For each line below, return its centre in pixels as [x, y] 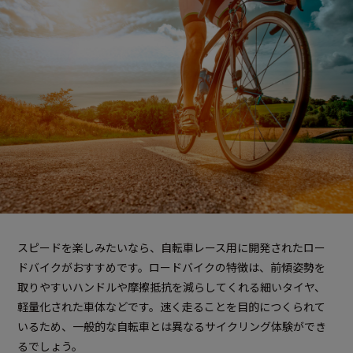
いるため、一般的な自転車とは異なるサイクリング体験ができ [172, 327]
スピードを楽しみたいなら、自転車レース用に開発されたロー [171, 248]
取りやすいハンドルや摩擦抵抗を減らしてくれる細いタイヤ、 [171, 287]
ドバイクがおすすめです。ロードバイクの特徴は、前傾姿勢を [171, 268]
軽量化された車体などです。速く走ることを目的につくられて [171, 307]
